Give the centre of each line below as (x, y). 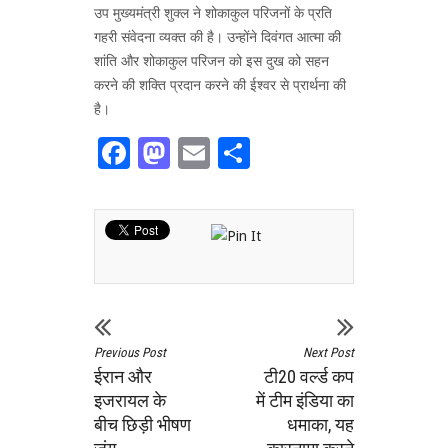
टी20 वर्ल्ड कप (309, 376)
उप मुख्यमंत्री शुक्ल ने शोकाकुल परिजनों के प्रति (213, 12)
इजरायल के (130, 400)
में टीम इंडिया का (305, 400)
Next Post (328, 352)
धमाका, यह (320, 424)
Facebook (199, 152)
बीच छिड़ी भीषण (142, 424)
